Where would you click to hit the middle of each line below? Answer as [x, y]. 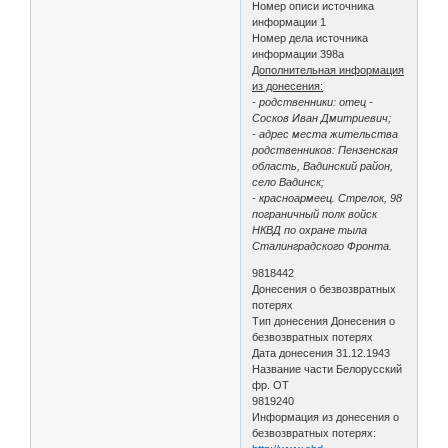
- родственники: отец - [313, 101]
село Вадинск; [288, 181]
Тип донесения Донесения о [324, 320]
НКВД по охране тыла [310, 229]
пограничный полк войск [315, 213]
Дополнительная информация [328, 69]
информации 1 [289, 21]
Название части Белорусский [327, 368]
